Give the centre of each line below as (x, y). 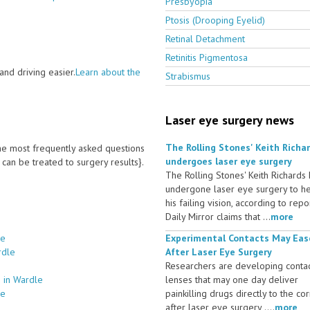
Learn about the (108, 72)
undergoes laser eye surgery (229, 161)
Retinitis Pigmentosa (207, 57)
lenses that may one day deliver (232, 279)
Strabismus (188, 76)
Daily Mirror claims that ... (218, 216)
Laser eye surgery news (230, 120)
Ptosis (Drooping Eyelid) (215, 20)
